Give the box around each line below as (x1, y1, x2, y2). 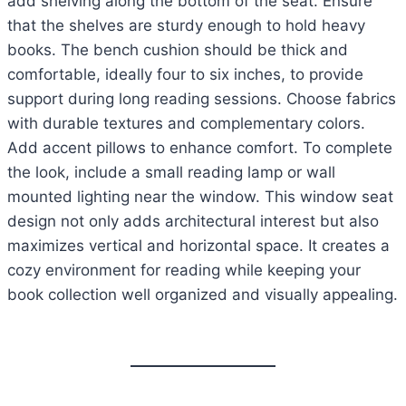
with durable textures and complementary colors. (7, 114, 365, 133)
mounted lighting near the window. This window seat (7, 188, 393, 207)
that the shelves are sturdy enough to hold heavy (7, 16, 365, 35)
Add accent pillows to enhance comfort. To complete (7, 139, 392, 158)
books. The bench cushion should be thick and (7, 41, 348, 60)
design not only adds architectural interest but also (7, 212, 379, 231)
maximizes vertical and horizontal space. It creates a (7, 237, 390, 256)
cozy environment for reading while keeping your (7, 261, 361, 280)
